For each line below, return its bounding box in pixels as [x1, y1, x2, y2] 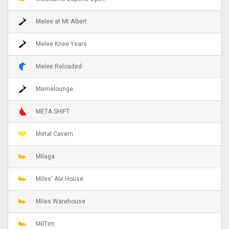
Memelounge [36, 85, 73, 93]
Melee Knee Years [36, 40, 87, 48]
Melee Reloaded [36, 62, 82, 70]
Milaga [36, 152, 55, 160]
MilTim [36, 220, 55, 227]
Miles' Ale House [36, 175, 83, 182]
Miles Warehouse [36, 197, 85, 205]
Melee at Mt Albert [36, 17, 87, 25]
